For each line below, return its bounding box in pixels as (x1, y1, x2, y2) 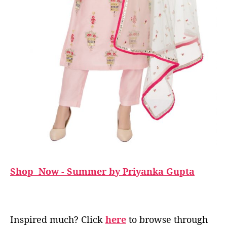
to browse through (126, 213, 208, 226)
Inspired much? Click (10, 213, 105, 226)
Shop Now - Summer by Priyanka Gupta (10, 165, 195, 178)
